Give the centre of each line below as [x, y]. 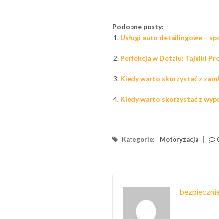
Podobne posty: [138, 26]
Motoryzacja [179, 139]
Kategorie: [138, 139]
